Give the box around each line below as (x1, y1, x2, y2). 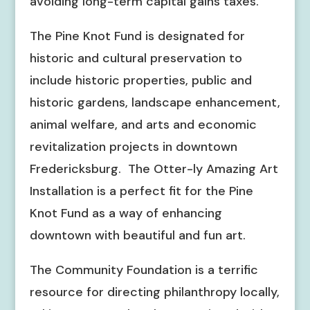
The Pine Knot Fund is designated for (29, 28, 245, 44)
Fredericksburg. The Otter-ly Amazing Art (29, 161, 278, 177)
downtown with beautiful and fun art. (29, 227, 246, 244)
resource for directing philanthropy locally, (29, 284, 280, 300)
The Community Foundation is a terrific (29, 262, 258, 278)
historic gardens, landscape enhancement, (29, 94, 280, 111)
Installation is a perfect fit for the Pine (29, 183, 253, 199)
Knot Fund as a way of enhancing (29, 205, 222, 221)
